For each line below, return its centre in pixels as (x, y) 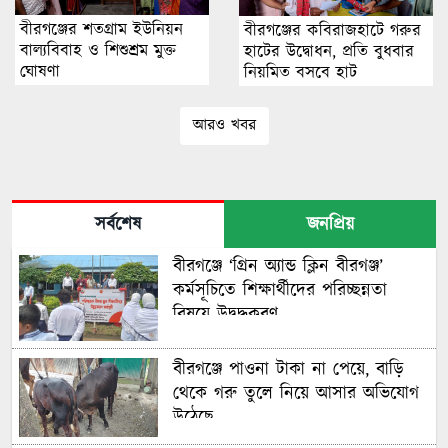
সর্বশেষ (118, 224)
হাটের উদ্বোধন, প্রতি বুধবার (329, 51)
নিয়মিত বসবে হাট (300, 72)
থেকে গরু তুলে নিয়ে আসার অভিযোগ (295, 394)
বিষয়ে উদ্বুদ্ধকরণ (225, 314)
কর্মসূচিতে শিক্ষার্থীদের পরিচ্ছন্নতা (279, 290)
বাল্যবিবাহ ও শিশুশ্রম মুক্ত (98, 50)
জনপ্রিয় (330, 224)
